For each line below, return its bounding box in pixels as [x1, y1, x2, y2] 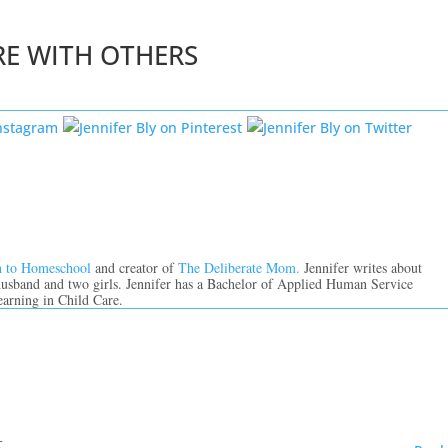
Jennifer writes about [304, 257, 423, 277]
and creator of [91, 257, 179, 277]
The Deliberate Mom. [178, 257, 305, 277]
